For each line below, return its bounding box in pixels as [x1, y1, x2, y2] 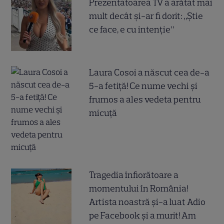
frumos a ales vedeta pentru [89, 93, 201, 105]
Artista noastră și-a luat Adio [89, 196, 206, 207]
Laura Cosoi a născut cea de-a [89, 66, 210, 78]
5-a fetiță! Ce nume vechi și [89, 80, 198, 91]
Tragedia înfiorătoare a [89, 169, 179, 180]
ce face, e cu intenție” [89, 23, 174, 35]
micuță [89, 107, 117, 118]
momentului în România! [89, 182, 188, 194]
